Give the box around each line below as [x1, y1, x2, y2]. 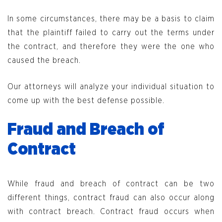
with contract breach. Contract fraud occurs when [7, 208, 215, 216]
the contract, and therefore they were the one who [7, 43, 215, 51]
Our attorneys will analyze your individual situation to [7, 83, 215, 91]
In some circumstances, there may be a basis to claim [7, 15, 215, 23]
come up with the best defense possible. [7, 97, 167, 105]
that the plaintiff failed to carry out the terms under [7, 29, 215, 37]
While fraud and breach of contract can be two [7, 180, 215, 188]
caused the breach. [7, 56, 81, 65]
